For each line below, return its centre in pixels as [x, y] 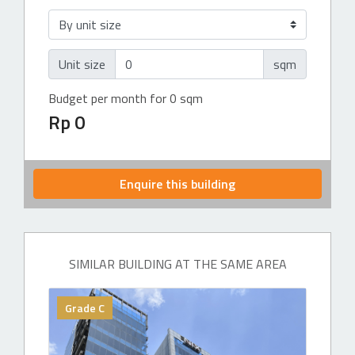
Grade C [85, 308]
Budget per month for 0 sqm [126, 98]
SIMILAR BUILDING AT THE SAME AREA [177, 264]
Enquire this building [177, 184]
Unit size [82, 64]
